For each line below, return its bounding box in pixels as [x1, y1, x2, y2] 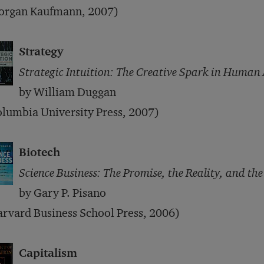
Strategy [19, 44, 63, 59]
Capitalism [19, 246, 77, 260]
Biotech [19, 145, 60, 160]
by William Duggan [19, 85, 116, 99]
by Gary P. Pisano [19, 186, 106, 200]
